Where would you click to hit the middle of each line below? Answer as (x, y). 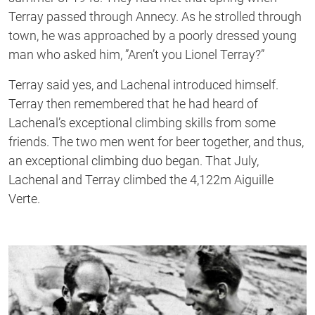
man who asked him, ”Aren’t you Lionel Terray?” (136, 54)
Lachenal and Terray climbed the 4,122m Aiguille (141, 179)
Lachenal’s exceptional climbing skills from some (142, 122)
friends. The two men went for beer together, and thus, (156, 141)
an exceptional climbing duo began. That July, (134, 160)
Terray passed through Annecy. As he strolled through (155, 16)
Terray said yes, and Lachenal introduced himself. (143, 84)
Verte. (24, 198)
